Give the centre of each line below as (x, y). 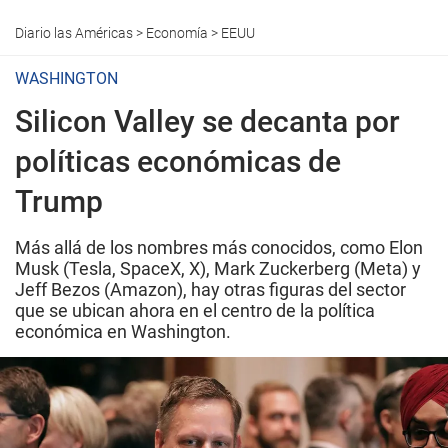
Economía (177, 33)
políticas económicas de (178, 161)
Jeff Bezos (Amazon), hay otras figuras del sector (210, 289)
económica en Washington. (123, 331)
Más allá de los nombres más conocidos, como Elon (219, 247)
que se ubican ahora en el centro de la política (195, 310)
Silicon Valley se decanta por (207, 121)
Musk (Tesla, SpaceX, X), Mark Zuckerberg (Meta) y (218, 268)
